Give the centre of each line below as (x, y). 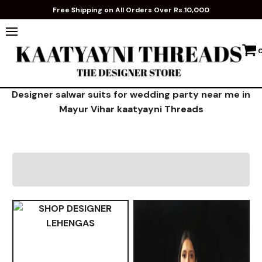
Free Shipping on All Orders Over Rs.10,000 (131, 10)
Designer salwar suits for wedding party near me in (131, 94)
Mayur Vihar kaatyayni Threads (131, 109)
